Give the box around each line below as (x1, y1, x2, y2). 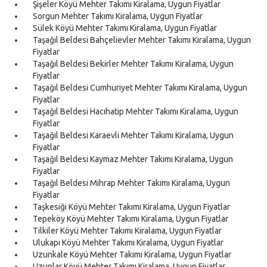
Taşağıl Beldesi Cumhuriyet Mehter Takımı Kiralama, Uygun (33, 82, 247, 92)
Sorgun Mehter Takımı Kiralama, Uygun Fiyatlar (33, 11, 203, 21)
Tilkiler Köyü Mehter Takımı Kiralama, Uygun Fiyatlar (33, 225, 222, 235)
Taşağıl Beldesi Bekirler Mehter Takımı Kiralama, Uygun (33, 58, 234, 69)
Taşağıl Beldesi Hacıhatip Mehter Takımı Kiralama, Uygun (33, 106, 238, 116)
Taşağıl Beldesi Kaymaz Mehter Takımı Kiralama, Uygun (33, 154, 233, 164)
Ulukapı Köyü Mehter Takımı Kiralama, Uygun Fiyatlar (33, 237, 223, 247)
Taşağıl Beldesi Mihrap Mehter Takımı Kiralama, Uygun (33, 178, 230, 188)
